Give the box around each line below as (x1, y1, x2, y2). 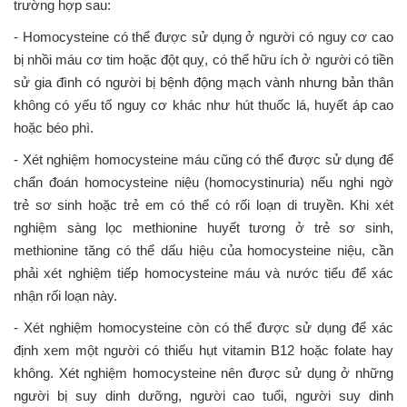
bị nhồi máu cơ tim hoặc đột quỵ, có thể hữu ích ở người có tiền (14, 51, 393, 67)
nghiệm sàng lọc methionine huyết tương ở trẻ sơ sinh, (14, 219, 393, 235)
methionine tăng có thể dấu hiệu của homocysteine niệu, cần (14, 242, 393, 258)
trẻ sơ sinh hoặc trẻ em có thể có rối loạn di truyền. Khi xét (14, 196, 393, 213)
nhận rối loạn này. (14, 287, 117, 303)
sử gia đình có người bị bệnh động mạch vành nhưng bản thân (14, 74, 393, 90)
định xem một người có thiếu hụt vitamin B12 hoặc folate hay (14, 342, 393, 358)
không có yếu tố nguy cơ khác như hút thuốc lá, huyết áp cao (14, 96, 393, 113)
